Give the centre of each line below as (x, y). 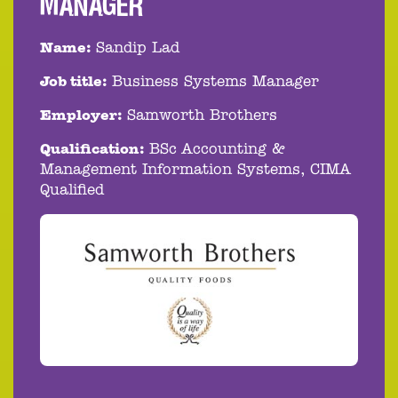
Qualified (72, 191)
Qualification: (92, 150)
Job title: (73, 83)
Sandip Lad (138, 49)
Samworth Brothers (202, 116)
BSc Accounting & (217, 150)
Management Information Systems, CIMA (195, 171)
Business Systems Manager (215, 83)
